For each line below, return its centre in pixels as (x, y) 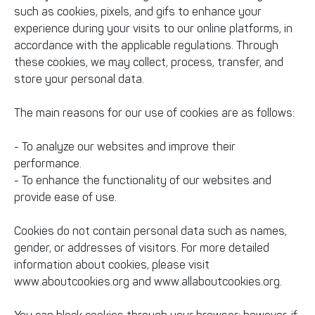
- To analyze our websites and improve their (125, 147)
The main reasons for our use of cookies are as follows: (154, 113)
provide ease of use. (65, 197)
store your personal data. (79, 79)
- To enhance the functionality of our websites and (143, 180)
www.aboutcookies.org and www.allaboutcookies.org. (148, 282)
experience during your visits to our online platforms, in (153, 28)
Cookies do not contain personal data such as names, (150, 231)
